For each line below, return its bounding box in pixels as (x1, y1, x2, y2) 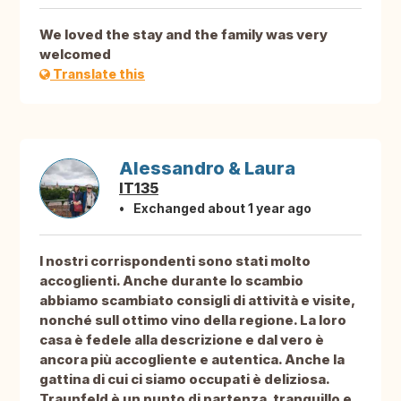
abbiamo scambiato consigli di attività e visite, (39, 292, 354, 310)
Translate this (50, 66, 145, 82)
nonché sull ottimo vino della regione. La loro (39, 311, 346, 329)
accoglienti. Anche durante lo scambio (39, 272, 303, 290)
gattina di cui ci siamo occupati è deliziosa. (39, 371, 329, 388)
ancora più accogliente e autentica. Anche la (39, 351, 345, 369)
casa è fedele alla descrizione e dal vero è (39, 331, 324, 349)
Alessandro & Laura (119, 158, 295, 180)
